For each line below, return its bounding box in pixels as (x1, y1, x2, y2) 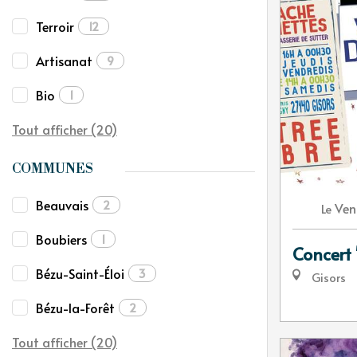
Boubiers (36, 230, 87, 248)
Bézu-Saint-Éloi (36, 265, 124, 282)
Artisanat (36, 52, 92, 69)
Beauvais (36, 196, 88, 214)
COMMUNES (12, 161, 93, 177)
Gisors (308, 269, 346, 285)
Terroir (36, 18, 74, 35)
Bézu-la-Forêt (36, 299, 115, 316)
